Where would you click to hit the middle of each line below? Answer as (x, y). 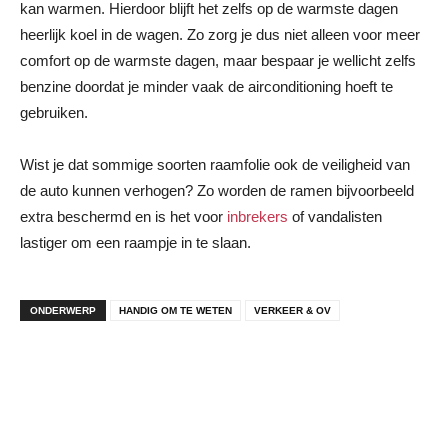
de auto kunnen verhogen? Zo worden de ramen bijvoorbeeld (217, 190)
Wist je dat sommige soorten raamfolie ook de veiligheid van (215, 164)
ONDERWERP (63, 310)
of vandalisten (335, 216)
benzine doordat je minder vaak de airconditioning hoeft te (206, 86)
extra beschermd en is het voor (123, 216)
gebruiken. (54, 112)
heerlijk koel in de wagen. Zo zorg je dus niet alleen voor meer (220, 34)
